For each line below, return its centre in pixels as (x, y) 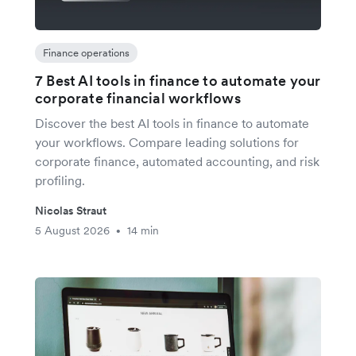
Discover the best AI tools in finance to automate (172, 124)
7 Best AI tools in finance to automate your (178, 81)
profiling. (60, 181)
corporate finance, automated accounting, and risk (177, 162)
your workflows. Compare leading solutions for (167, 143)
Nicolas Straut (71, 211)
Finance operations (86, 53)
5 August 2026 (72, 231)
